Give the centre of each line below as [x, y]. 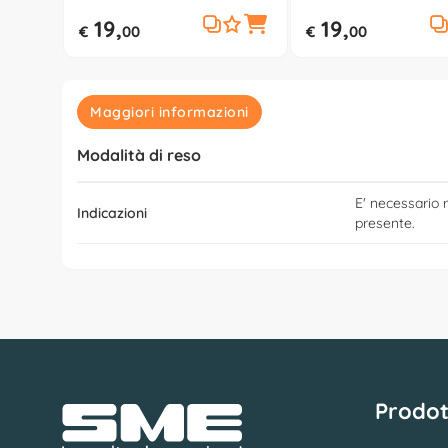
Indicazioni [112, 213]
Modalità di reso [139, 155]
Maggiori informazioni [169, 112]
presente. [385, 223]
